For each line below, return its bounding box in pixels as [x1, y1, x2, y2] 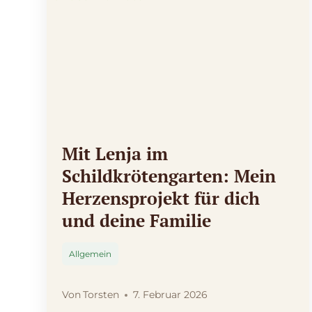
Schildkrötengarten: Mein [62, 164, 276, 188]
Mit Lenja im [62, 142, 168, 166]
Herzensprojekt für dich [62, 187, 260, 210]
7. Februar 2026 [133, 288, 208, 302]
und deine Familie [62, 209, 211, 233]
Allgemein [69, 249, 111, 260]
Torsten [83, 288, 120, 302]
